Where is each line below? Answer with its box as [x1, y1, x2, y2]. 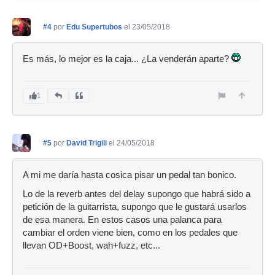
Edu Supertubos [66, 22, 122, 31]
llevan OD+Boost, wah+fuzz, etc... [23, 240, 160, 250]
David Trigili [66, 138, 107, 147]
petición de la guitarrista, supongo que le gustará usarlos [23, 201, 247, 212]
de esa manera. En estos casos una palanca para [23, 214, 222, 225]
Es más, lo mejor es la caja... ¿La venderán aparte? [23, 53, 231, 64]
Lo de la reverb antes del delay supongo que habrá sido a [23, 188, 250, 199]
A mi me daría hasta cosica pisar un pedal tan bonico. [23, 169, 236, 180]
